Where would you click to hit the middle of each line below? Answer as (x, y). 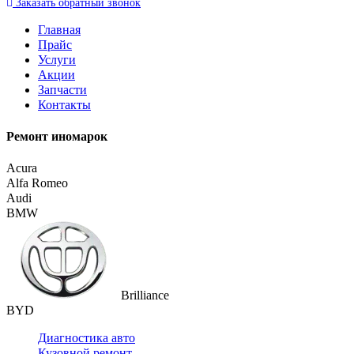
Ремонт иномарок (57, 137)
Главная (59, 29)
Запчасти (62, 89)
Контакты (64, 104)
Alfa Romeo (37, 183)
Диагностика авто (87, 338)
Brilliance (145, 296)
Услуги (57, 59)
